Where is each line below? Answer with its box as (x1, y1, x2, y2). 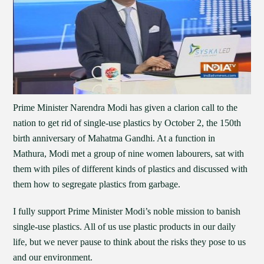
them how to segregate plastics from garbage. (13, 179, 181, 189)
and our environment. (13, 252, 93, 262)
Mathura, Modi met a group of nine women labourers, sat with (13, 148, 245, 159)
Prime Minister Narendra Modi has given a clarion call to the (13, 103, 238, 113)
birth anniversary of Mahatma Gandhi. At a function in (13, 133, 216, 143)
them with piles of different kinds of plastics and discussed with (13, 164, 248, 174)
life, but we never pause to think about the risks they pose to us (13, 237, 246, 247)
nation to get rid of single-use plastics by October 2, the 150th (13, 118, 242, 128)
